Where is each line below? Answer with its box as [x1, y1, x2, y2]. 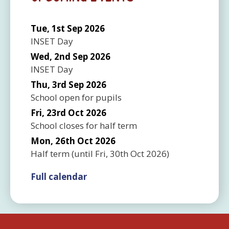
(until [70, 147, 95, 159]
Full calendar [31, 170, 87, 182]
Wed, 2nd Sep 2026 [31, 50, 110, 62]
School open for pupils [31, 91, 122, 103]
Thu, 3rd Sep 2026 [31, 78, 106, 90]
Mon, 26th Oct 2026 [31, 134, 116, 147]
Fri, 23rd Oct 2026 [31, 106, 106, 119]
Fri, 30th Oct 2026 [95, 147, 167, 159]
